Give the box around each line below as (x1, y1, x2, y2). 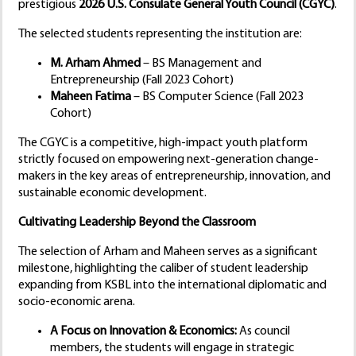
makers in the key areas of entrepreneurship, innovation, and (18, 170, 331, 184)
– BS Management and (141, 57, 261, 71)
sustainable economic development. (18, 187, 207, 200)
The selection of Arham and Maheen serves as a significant (18, 246, 318, 259)
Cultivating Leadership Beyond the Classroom (18, 216, 256, 230)
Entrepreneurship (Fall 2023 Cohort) (50, 74, 234, 87)
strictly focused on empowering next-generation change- (18, 153, 319, 167)
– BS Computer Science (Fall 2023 (131, 91, 304, 104)
